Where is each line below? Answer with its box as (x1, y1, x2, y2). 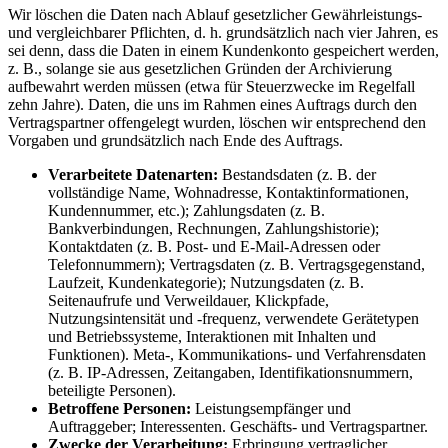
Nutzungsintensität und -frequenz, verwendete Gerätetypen (48, 310, 419, 328)
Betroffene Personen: (48, 400, 191, 418)
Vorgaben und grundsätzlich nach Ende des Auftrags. (8, 132, 343, 150)
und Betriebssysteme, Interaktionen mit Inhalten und (48, 328, 376, 346)
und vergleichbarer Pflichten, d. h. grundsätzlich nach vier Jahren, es (8, 24, 438, 42)
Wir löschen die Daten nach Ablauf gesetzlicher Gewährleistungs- (8, 6, 422, 24)
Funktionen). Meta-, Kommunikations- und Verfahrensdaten (48, 346, 426, 364)
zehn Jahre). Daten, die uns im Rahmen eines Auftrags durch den (8, 96, 417, 114)
